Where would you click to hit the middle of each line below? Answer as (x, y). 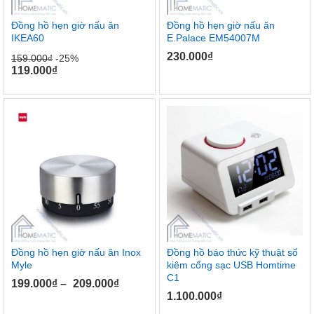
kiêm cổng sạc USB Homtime (231, 265)
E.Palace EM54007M (213, 38)
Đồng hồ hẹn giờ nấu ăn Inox (76, 252)
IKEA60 (28, 38)
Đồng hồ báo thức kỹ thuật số (232, 252)
